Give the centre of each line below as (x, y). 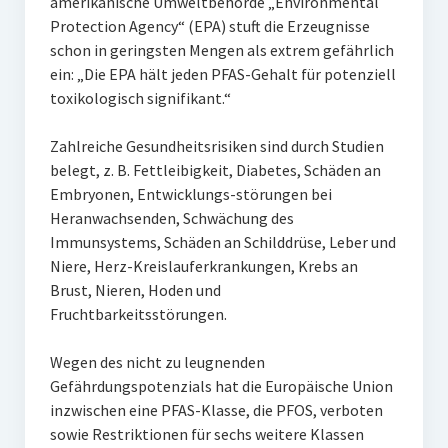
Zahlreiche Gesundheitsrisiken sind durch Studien (216, 146)
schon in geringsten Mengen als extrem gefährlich (221, 50)
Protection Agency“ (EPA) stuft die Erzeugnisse (209, 26)
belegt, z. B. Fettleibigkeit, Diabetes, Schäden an (215, 170)
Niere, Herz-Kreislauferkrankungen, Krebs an (203, 266)
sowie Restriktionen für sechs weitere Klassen (206, 434)
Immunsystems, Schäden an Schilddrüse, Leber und (222, 242)
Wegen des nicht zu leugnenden (157, 362)
